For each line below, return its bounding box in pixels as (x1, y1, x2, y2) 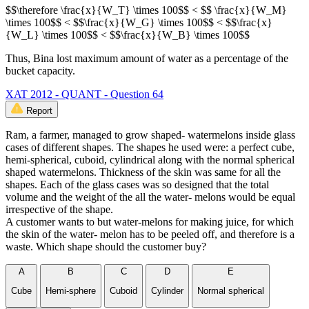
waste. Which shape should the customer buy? (6, 241, 206, 253)
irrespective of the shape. (6, 203, 113, 216)
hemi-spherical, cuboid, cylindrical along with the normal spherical (6, 154, 295, 166)
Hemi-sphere (46, 286, 96, 297)
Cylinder (151, 286, 183, 297)
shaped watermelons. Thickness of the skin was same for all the (6, 166, 281, 179)
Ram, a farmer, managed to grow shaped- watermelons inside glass (6, 129, 295, 141)
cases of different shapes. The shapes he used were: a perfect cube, (6, 141, 295, 154)
